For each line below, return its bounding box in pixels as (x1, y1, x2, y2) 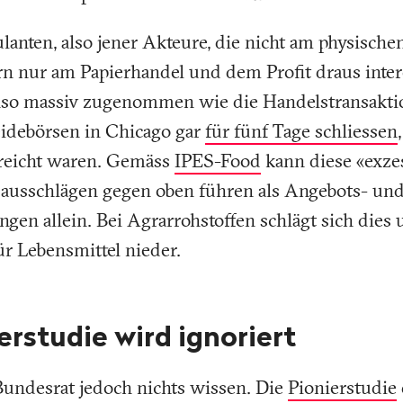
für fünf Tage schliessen (205, 119, 398, 144)
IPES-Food (175, 148, 261, 174)
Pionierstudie (288, 375, 397, 400)
